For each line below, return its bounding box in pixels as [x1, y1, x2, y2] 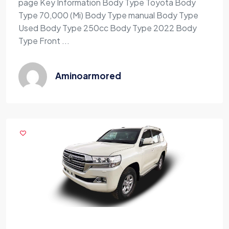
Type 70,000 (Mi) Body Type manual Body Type [18, 9, 198, 20]
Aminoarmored [55, 70, 121, 81]
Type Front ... [18, 35, 70, 46]
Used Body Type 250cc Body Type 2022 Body [18, 22, 197, 33]
